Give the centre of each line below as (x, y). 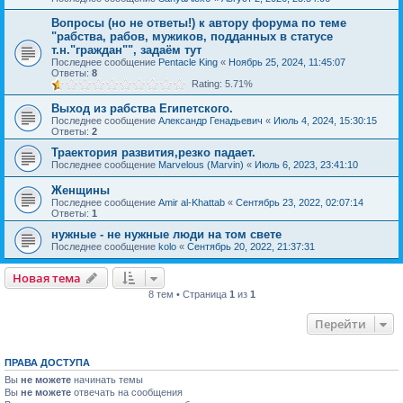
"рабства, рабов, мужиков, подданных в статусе (192, 36)
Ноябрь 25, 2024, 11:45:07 (287, 62)
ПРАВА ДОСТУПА (47, 362)
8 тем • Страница (188, 294)
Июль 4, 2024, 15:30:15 (325, 120)
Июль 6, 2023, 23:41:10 (306, 164)
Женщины (81, 190)
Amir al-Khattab (192, 202)
